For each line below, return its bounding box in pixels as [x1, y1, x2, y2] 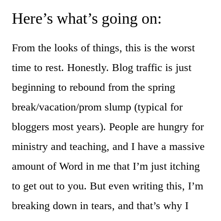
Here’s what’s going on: [12, 9, 162, 27]
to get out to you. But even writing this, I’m [12, 179, 203, 192]
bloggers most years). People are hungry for [12, 120, 204, 133]
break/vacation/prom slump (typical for [12, 100, 183, 113]
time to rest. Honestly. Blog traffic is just [12, 61, 191, 74]
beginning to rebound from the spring [12, 80, 175, 93]
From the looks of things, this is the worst [12, 41, 195, 54]
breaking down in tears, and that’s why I [12, 199, 188, 212]
